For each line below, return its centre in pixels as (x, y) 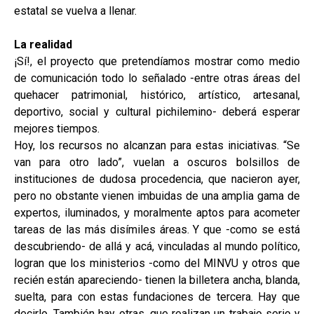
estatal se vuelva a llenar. (75, 11)
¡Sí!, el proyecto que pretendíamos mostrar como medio (157, 62)
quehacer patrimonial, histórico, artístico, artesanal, (157, 95)
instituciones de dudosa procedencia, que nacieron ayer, (157, 179)
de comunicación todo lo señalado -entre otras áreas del (157, 78)
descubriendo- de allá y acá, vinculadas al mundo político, (157, 247)
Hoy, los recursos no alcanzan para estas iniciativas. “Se (157, 146)
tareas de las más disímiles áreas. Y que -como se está (157, 230)
